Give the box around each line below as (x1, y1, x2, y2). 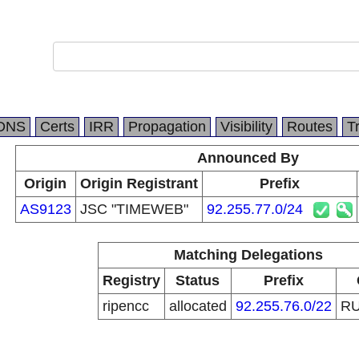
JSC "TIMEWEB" (79, 201, 188, 217)
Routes (287, 119, 333, 135)
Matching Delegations (173, 247, 323, 263)
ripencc (102, 298, 149, 314)
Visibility (220, 119, 272, 135)
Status (175, 272, 220, 288)
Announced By (197, 150, 299, 166)
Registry (102, 272, 160, 288)
